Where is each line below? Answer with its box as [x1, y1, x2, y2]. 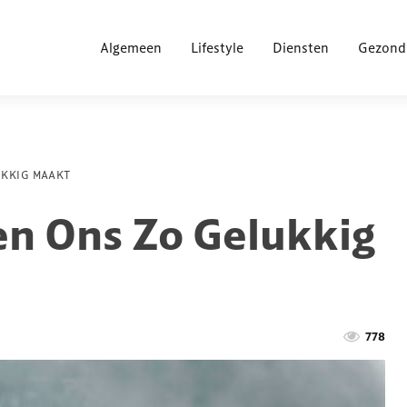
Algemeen [100, 37, 162, 56]
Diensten [273, 37, 329, 56]
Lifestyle [191, 37, 243, 56]
